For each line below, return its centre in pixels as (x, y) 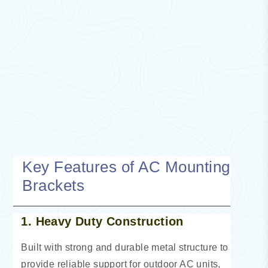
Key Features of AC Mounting (126, 167)
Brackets (54, 186)
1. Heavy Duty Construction (102, 222)
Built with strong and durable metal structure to (125, 248)
